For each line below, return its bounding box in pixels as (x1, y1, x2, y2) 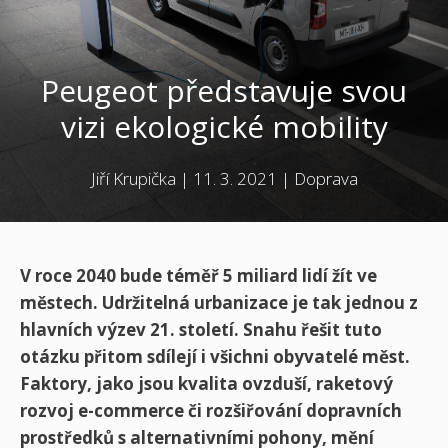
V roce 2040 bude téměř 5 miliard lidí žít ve (20, 264, 377, 288)
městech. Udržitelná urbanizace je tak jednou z (20, 291, 418, 315)
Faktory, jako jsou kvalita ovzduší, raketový (20, 372, 393, 396)
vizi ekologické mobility (60, 106, 388, 148)
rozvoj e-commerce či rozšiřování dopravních (20, 399, 402, 423)
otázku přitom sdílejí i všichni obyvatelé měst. (20, 345, 410, 369)
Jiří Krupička (90, 167, 176, 191)
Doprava (293, 167, 358, 191)
